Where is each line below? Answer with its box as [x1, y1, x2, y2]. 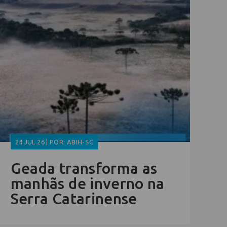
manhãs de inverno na [10, 175, 165, 193]
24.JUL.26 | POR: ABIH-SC [15, 138, 94, 146]
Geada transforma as [10, 160, 158, 177]
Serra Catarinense [10, 190, 137, 208]
